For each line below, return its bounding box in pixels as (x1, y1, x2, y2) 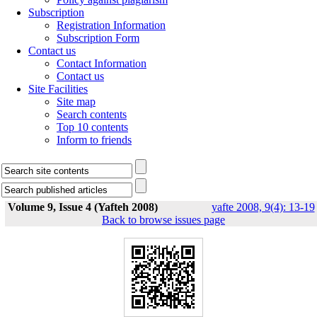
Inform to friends (57, 134, 132, 146)
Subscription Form (57, 32, 139, 44)
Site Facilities (28, 83, 88, 95)
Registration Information (57, 19, 166, 31)
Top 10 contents (57, 121, 128, 133)
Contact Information (57, 57, 146, 69)
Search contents (57, 108, 127, 120)
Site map (57, 96, 96, 108)
